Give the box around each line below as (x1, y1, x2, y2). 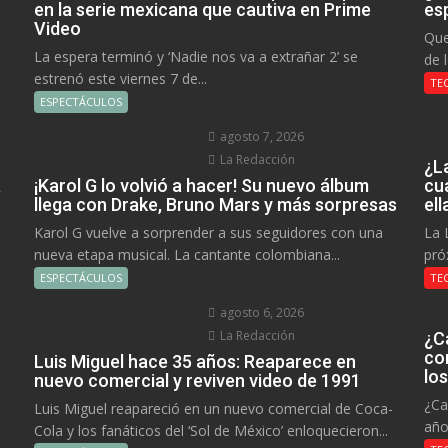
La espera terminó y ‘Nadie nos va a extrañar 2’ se (33, 46, 358, 66)
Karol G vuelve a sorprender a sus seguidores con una (33, 222, 383, 242)
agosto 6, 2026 (217, 303, 305, 321)
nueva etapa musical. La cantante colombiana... (33, 244, 340, 264)
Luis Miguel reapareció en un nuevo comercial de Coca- (33, 398, 393, 418)
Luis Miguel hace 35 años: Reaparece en (33, 350, 356, 372)
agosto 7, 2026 (217, 127, 305, 145)
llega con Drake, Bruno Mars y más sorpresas (33, 193, 397, 215)
